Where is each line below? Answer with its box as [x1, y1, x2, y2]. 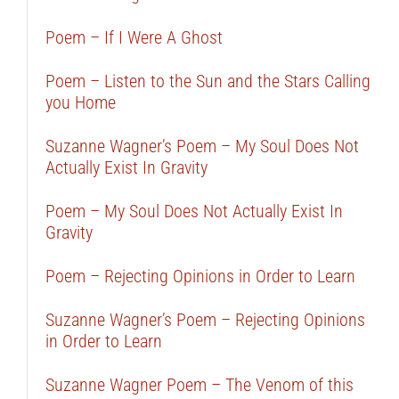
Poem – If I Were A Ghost [45, 27, 223, 48]
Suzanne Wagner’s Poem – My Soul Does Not [45, 135, 359, 157]
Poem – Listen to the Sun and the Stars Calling [45, 70, 370, 92]
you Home [45, 92, 116, 113]
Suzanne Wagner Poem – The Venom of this [45, 374, 354, 395]
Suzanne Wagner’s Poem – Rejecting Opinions [45, 309, 365, 330]
